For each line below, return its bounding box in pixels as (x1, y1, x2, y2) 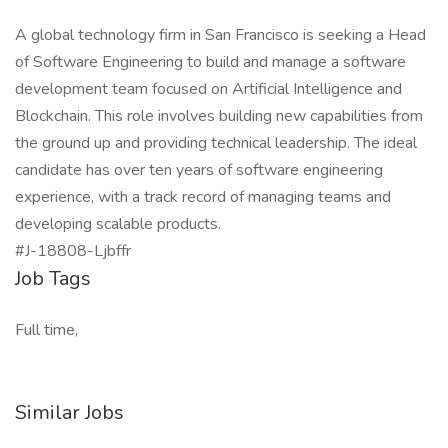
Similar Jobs (15, 399, 124, 426)
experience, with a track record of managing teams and (15, 186, 391, 208)
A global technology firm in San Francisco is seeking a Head (15, 24, 426, 46)
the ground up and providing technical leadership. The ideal (15, 132, 417, 154)
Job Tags (15, 265, 91, 292)
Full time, (15, 319, 78, 341)
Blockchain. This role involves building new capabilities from (15, 105, 423, 127)
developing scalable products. (15, 213, 221, 235)
